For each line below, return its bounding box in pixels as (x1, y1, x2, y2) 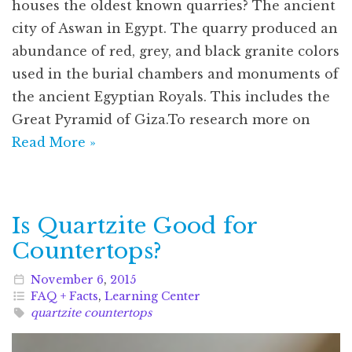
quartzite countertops (30, 305, 152, 320)
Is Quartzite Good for (12, 211, 258, 240)
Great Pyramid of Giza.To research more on (12, 111, 310, 127)
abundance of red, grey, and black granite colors (12, 42, 339, 59)
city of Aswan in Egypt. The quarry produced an (12, 20, 338, 36)
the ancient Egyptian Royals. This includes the (12, 88, 330, 104)
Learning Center (104, 288, 200, 303)
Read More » (12, 134, 96, 150)
